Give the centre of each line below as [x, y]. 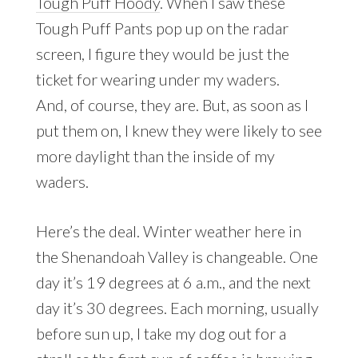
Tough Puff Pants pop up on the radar [162, 28]
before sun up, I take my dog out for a [161, 334]
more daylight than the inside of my [155, 156]
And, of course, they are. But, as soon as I [172, 105]
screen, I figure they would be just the [162, 54]
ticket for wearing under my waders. [157, 80]
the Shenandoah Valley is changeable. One [177, 257]
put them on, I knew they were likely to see [179, 131]
